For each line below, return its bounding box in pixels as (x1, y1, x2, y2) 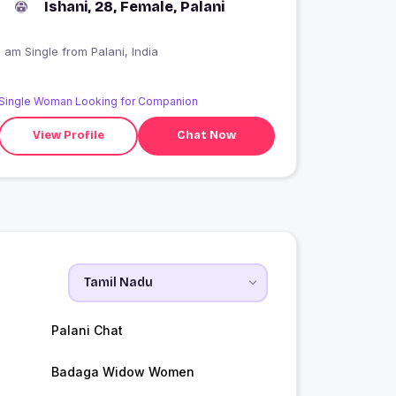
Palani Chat (50, 322, 123, 338)
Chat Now (177, 128, 237, 143)
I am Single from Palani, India (91, 43, 159, 58)
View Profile (32, 128, 104, 143)
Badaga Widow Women (50, 363, 194, 379)
